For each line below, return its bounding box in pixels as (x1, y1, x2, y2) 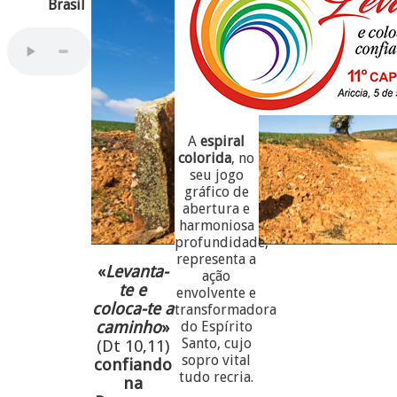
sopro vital (182, 351, 252, 369)
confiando (93, 354, 172, 374)
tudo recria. (179, 368, 254, 385)
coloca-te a (91, 299, 174, 318)
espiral (200, 132, 245, 150)
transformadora (175, 300, 276, 318)
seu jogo (189, 166, 244, 183)
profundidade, (175, 233, 269, 251)
